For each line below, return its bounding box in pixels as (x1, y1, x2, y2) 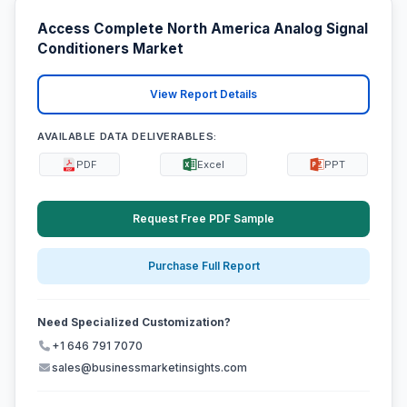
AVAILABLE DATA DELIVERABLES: (37, 129, 217, 143)
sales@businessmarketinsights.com (52, 361, 247, 375)
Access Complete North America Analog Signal (37, 20, 368, 38)
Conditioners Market (37, 40, 184, 58)
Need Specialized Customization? (37, 315, 231, 330)
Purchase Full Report (147, 259, 260, 273)
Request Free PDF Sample (133, 211, 274, 225)
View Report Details (150, 87, 257, 102)
